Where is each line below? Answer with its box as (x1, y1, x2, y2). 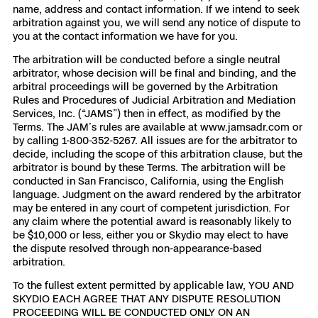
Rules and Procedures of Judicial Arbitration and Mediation (13, 94, 295, 106)
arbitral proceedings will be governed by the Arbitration (13, 80, 278, 92)
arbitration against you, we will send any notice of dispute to (13, 16, 301, 28)
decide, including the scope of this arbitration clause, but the (13, 148, 302, 160)
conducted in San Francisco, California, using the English (13, 175, 283, 187)
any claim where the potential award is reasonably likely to (13, 215, 292, 227)
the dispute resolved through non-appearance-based (13, 242, 262, 254)
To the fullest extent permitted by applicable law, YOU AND (13, 279, 294, 291)
